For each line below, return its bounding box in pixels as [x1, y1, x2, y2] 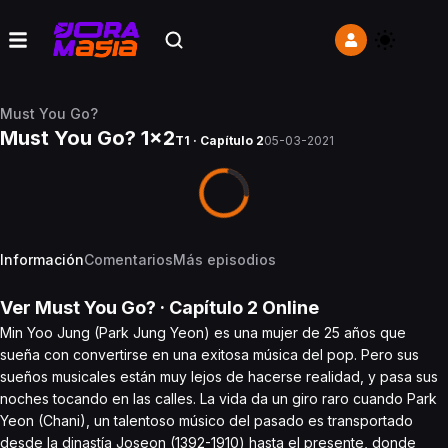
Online [258, 297, 319, 318]
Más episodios [173, 251, 276, 268]
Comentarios [84, 251, 173, 268]
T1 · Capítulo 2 [175, 133, 264, 148]
